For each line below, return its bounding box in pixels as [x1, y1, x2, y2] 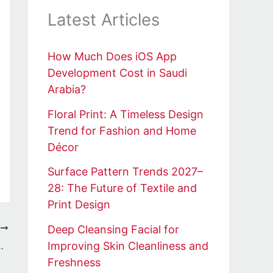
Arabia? [48, 83, 86, 96]
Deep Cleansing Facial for [48, 222, 179, 236]
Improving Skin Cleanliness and [48, 239, 208, 252]
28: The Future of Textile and [48, 182, 197, 195]
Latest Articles [48, 10, 160, 30]
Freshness [48, 255, 101, 269]
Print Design [48, 198, 110, 211]
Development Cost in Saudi [48, 66, 187, 80]
